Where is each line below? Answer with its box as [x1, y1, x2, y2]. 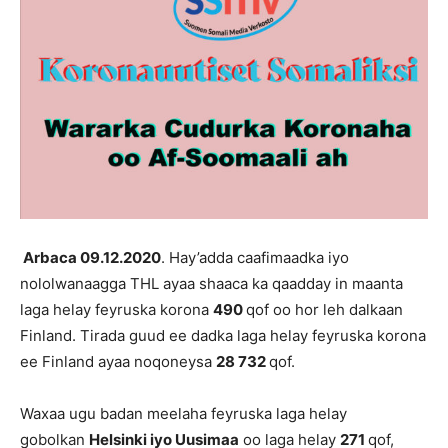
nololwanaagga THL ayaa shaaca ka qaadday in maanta [20, 274, 403, 294]
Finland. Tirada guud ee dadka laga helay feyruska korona [20, 326, 426, 346]
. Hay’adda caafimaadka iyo [161, 248, 349, 268]
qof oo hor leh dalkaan [246, 300, 403, 320]
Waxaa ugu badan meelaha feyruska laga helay [20, 404, 347, 424]
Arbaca [23, 248, 77, 268]
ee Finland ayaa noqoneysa [20, 352, 216, 372]
